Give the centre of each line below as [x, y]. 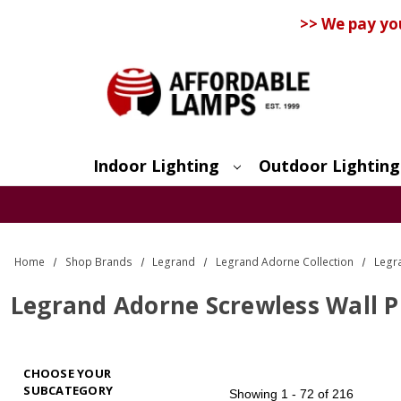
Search [140, 194]
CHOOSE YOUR [68, 373]
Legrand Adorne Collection [284, 261]
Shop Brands [98, 261]
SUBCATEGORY [68, 390]
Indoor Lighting [156, 165]
